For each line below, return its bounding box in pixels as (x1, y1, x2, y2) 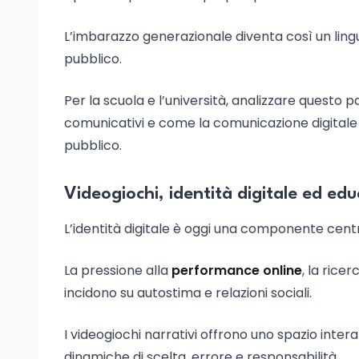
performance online (171, 261, 302, 280)
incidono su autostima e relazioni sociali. (64, 284, 312, 302)
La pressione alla (64, 261, 171, 280)
